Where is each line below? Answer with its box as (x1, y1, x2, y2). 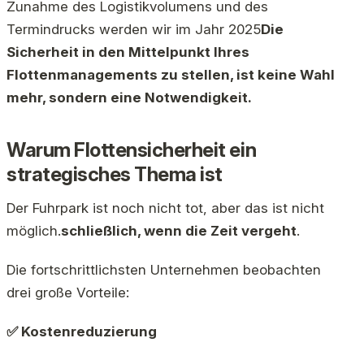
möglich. (6, 223, 61, 240)
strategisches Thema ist (6, 162, 223, 187)
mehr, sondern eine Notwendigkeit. (6, 89, 252, 106)
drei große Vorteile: (6, 284, 129, 301)
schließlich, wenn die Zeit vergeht (61, 223, 297, 240)
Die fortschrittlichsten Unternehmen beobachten (6, 262, 321, 279)
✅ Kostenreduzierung (6, 323, 157, 340)
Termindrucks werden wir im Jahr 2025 (6, 21, 261, 38)
